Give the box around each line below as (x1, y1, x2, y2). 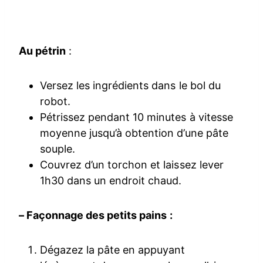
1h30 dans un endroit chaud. (40, 174, 182, 187)
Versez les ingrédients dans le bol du (40, 79, 221, 92)
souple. (40, 143, 76, 156)
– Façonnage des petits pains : (19, 209, 173, 222)
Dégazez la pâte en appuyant (40, 244, 186, 257)
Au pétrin (19, 45, 66, 58)
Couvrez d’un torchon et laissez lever (40, 159, 224, 171)
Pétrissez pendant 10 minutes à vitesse (40, 111, 233, 124)
